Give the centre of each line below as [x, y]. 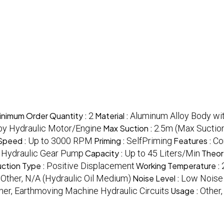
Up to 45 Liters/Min [162, 153]
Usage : [185, 191]
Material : [112, 116]
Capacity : [105, 153]
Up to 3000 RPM [60, 141]
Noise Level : [157, 178]
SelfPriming [149, 141]
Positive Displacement [90, 166]
